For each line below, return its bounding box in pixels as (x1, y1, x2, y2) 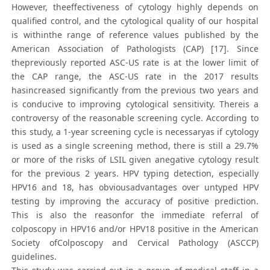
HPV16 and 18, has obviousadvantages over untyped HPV (11, 181, 259, 193)
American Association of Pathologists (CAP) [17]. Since (11, 43, 259, 55)
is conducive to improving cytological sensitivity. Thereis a (11, 98, 259, 110)
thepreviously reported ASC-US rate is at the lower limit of (11, 57, 259, 69)
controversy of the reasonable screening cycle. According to (11, 112, 259, 124)
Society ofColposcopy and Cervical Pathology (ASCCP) (11, 237, 259, 249)
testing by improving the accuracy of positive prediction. (11, 195, 259, 207)
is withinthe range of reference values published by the (11, 29, 259, 41)
